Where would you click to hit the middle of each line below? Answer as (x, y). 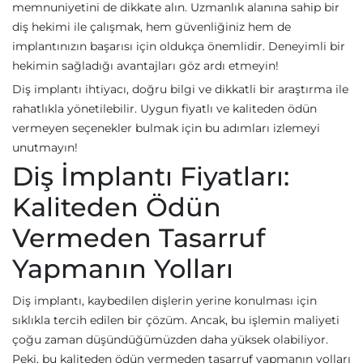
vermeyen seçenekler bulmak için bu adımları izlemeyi (166, 128)
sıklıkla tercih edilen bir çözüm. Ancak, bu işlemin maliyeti (176, 320)
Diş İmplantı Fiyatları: (151, 176)
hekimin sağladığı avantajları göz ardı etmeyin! (145, 66)
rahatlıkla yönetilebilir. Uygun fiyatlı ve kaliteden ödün (164, 109)
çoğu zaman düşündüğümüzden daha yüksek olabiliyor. (170, 340)
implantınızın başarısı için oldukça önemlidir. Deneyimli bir (179, 46)
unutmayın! (45, 147)
